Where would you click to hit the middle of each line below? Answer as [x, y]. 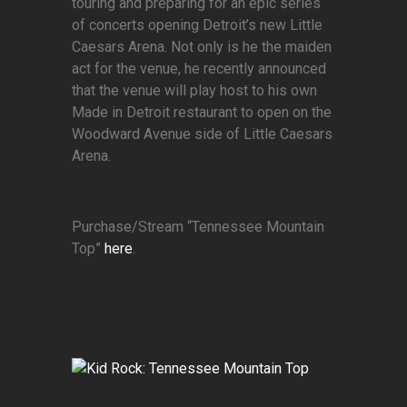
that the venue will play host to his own [194, 91]
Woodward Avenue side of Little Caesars [202, 134]
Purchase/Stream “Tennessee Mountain [198, 227]
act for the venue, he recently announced [199, 69]
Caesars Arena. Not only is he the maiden [202, 47]
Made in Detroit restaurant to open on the [202, 113]
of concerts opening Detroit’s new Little [197, 25]
